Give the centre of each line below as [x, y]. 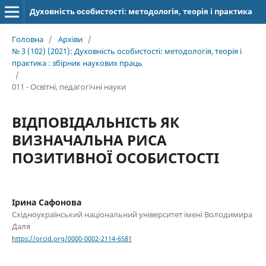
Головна [27, 39]
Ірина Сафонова [46, 202]
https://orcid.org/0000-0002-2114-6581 [72, 239]
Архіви [70, 39]
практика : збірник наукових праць [77, 63]
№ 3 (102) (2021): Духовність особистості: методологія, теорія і [126, 51]
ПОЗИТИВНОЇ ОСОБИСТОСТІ [115, 157]
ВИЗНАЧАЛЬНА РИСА [89, 140]
